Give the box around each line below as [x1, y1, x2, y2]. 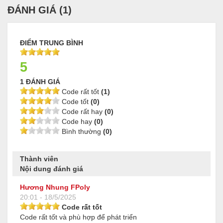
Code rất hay [60, 108, 105, 116]
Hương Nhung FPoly [20, 183, 90, 192]
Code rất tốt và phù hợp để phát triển [20, 213, 137, 222]
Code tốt [60, 98, 91, 106]
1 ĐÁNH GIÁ [20, 78, 60, 86]
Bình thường [60, 127, 103, 136]
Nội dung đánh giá [20, 165, 83, 173]
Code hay [60, 117, 94, 126]
